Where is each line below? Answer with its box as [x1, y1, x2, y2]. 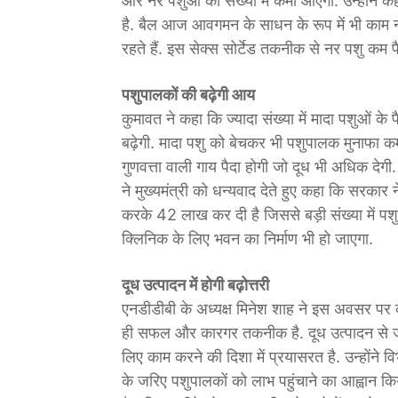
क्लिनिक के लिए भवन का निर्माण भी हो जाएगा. [122, 229, 373, 248]
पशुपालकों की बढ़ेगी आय [122, 85, 255, 104]
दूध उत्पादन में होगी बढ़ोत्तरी [122, 275, 269, 294]
